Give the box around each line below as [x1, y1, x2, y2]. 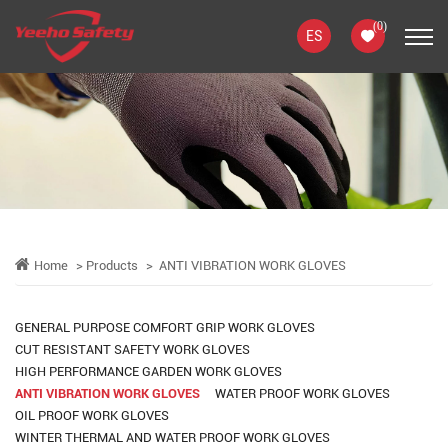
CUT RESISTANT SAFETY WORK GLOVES [15, 340, 250, 357]
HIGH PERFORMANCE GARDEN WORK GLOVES [15, 362, 282, 379]
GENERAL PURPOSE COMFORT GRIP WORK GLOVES [15, 318, 315, 335]
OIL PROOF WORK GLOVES [15, 406, 169, 423]
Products [86, 255, 138, 274]
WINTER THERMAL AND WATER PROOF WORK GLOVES [15, 428, 330, 445]
